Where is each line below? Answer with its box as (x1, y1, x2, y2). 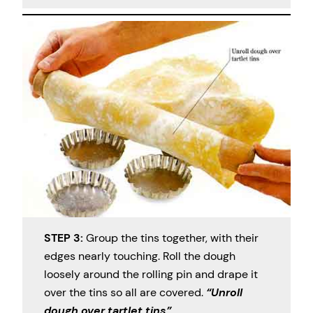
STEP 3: (43, 230, 83, 245)
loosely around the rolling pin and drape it (43, 266, 258, 282)
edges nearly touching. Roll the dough (43, 248, 235, 263)
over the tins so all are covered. (43, 284, 206, 300)
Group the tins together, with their (82, 230, 259, 245)
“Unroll (205, 284, 242, 300)
